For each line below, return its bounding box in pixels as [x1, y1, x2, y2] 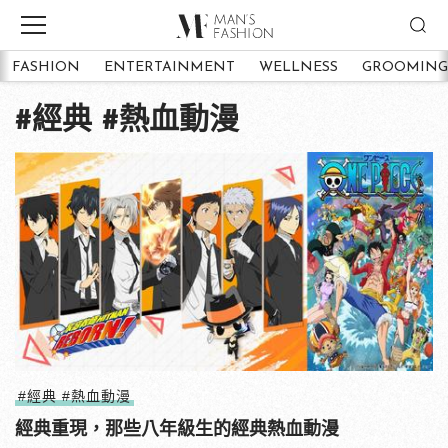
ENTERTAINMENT [104, 59, 235, 75]
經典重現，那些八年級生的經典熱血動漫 [15, 418, 339, 439]
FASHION [12, 59, 80, 75]
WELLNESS [259, 59, 338, 75]
